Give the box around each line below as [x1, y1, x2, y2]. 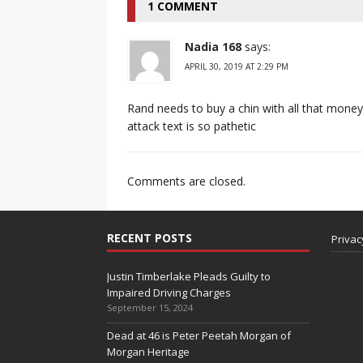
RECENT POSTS [107, 229, 192, 246]
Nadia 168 [185, 38, 241, 54]
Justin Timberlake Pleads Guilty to [107, 268, 271, 284]
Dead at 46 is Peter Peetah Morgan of [107, 327, 291, 343]
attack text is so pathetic [127, 117, 256, 134]
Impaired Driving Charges [107, 284, 231, 300]
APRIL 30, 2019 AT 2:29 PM [185, 60, 288, 72]
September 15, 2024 [107, 301, 193, 314]
